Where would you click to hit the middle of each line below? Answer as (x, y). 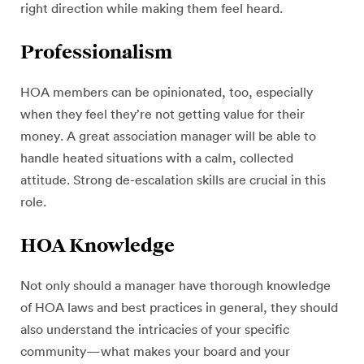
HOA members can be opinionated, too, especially (167, 93)
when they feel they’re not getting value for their (162, 115)
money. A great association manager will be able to (168, 136)
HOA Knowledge (97, 245)
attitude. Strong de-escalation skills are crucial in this (173, 180)
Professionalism (96, 51)
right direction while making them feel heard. (152, 9)
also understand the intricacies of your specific (155, 330)
